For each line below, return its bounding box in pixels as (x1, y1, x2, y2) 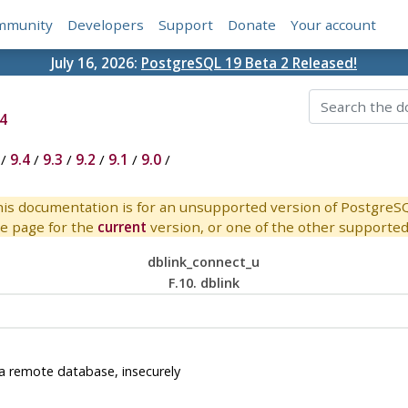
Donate (228, 15, 277, 35)
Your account (291, 15, 377, 35)
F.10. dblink (168, 274, 240, 292)
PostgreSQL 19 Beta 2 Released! (141, 53, 357, 72)
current (97, 218, 147, 237)
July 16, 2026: (51, 53, 141, 72)
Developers (67, 15, 145, 35)
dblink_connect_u (148, 253, 260, 271)
